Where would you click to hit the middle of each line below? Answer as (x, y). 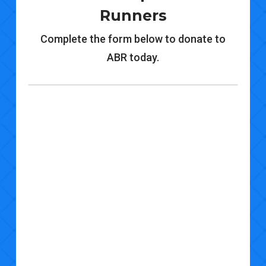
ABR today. (133, 58)
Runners (133, 16)
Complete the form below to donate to (133, 39)
